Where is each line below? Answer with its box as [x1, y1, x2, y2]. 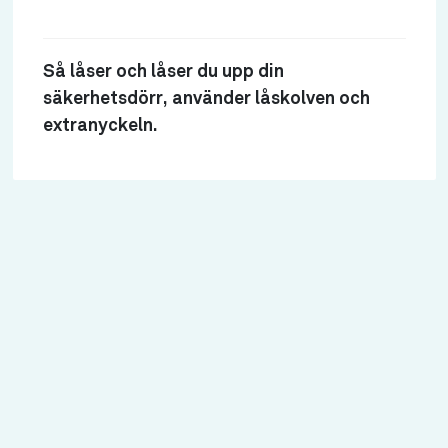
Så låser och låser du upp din [42, 63, 284, 81]
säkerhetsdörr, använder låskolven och [42, 90, 370, 108]
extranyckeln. [42, 117, 158, 135]
